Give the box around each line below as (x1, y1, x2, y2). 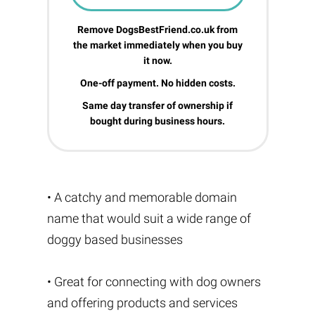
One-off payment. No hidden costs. (79, 77, 236, 89)
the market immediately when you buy (72, 39, 243, 51)
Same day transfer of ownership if (82, 100, 233, 111)
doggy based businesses (46, 232, 183, 247)
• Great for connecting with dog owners (46, 274, 261, 289)
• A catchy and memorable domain (46, 190, 237, 205)
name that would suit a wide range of (46, 211, 251, 226)
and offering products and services (46, 295, 238, 310)
